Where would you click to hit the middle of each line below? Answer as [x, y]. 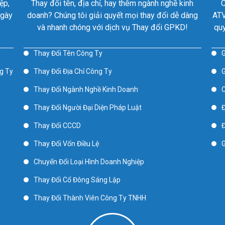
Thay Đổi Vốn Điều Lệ [67, 144]
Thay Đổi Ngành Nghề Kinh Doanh [86, 89]
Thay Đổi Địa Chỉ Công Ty [73, 71]
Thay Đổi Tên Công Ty [68, 53]
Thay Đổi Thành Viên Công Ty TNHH [90, 198]
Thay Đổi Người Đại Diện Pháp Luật [88, 107]
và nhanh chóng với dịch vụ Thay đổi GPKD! [112, 27]
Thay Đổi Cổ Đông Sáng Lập [77, 180]
